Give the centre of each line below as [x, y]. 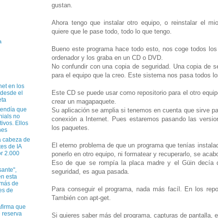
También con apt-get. [81, 198]
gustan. [62, 5]
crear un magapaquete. [84, 101]
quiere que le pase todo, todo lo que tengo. [112, 31]
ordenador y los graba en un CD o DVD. [107, 57]
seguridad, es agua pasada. [91, 171]
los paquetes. [71, 127]
